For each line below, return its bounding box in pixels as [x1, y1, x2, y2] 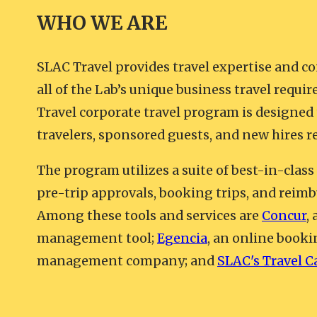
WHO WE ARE [37, 11, 167, 35]
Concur [262, 207, 306, 224]
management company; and [37, 253, 217, 270]
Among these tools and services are [37, 207, 262, 224]
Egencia [157, 230, 207, 247]
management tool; [37, 230, 157, 247]
